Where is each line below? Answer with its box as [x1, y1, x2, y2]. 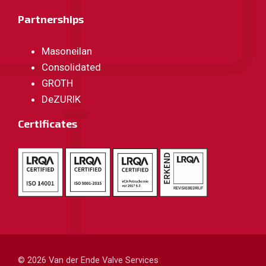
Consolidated [42, 61, 101, 73]
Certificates [18, 117, 77, 130]
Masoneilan [42, 45, 92, 57]
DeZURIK [42, 93, 81, 105]
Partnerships [18, 12, 84, 26]
